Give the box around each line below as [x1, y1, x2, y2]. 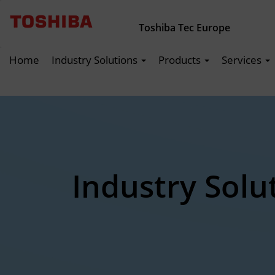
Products [158, 53, 203, 67]
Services [222, 53, 264, 67]
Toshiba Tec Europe [139, 21, 230, 34]
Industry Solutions [52, 53, 140, 67]
